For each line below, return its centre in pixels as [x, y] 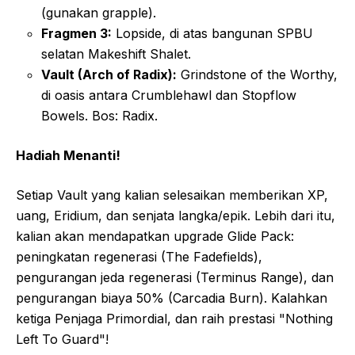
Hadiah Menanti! [68, 155]
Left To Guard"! [62, 339]
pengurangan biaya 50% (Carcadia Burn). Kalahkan [172, 298]
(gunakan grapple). [99, 13]
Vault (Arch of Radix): [109, 74]
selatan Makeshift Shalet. [116, 54]
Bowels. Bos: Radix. [99, 116]
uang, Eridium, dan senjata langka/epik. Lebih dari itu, [176, 216]
